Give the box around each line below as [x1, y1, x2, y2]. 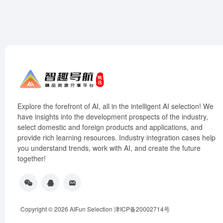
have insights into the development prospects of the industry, [17, 111, 208, 121]
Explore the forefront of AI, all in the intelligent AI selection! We [17, 101, 214, 111]
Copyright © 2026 [20, 205, 70, 213]
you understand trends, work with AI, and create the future [17, 143, 201, 153]
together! [17, 153, 46, 163]
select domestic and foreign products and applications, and [17, 122, 203, 132]
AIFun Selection [70, 205, 112, 213]
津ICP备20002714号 [114, 205, 170, 213]
